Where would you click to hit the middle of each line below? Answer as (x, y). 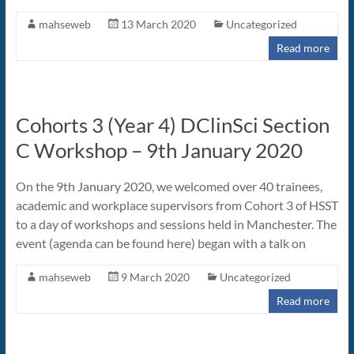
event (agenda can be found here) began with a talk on (160, 243)
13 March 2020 (158, 24)
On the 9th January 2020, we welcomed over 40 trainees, (169, 186)
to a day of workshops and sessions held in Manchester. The (176, 224)
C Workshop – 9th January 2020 (159, 151)
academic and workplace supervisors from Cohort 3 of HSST (177, 205)
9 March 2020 (155, 277)
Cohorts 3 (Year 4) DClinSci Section (172, 125)
